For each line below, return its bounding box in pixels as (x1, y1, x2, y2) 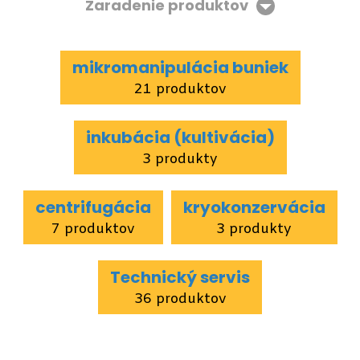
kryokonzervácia (182, 196, 325, 219)
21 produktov (133, 80, 227, 99)
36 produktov (133, 290, 227, 309)
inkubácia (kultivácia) (85, 126, 275, 149)
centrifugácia (35, 196, 151, 219)
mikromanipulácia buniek (72, 56, 288, 79)
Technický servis (110, 266, 250, 288)
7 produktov (51, 220, 135, 239)
